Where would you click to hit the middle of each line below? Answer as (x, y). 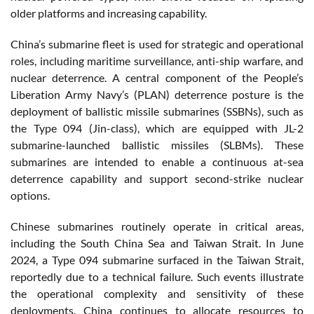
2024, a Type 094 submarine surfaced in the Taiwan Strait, (157, 260)
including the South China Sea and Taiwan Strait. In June (157, 243)
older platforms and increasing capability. (109, 13)
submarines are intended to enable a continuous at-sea (157, 162)
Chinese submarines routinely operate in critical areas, (157, 226)
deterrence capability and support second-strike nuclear (157, 179)
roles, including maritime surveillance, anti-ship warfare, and (157, 61)
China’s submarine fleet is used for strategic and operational (157, 44)
